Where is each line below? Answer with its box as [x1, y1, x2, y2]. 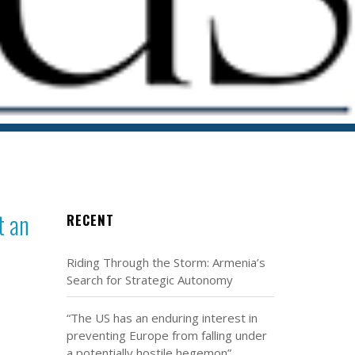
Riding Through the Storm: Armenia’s [66, 254, 265, 270]
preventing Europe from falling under [66, 327, 267, 343]
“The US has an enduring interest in [66, 310, 258, 326]
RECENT [66, 210, 114, 230]
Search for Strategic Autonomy [66, 272, 233, 288]
